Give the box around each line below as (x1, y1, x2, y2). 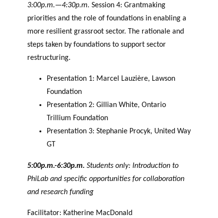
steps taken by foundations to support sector (27, 41, 166, 49)
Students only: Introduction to (85, 162, 179, 170)
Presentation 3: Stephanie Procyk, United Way (47, 127, 191, 136)
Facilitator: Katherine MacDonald (27, 209, 132, 217)
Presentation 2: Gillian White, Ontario (47, 101, 166, 109)
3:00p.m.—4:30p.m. (27, 1, 91, 10)
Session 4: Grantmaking (91, 1, 165, 10)
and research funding (27, 188, 93, 196)
